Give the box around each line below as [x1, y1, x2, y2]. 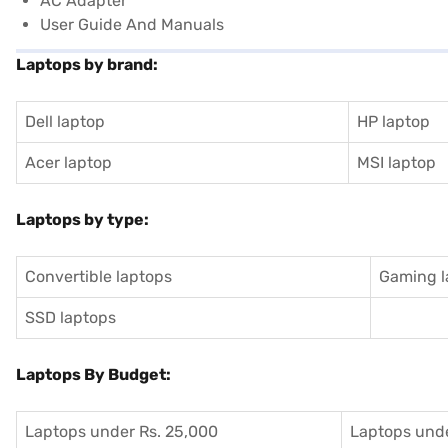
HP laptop [357, 111, 430, 131]
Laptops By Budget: [16, 364, 171, 384]
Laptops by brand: [16, 54, 158, 74]
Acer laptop [25, 152, 112, 172]
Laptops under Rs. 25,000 [25, 421, 218, 441]
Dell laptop [25, 111, 105, 131]
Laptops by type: [16, 209, 149, 229]
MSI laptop [357, 152, 436, 172]
